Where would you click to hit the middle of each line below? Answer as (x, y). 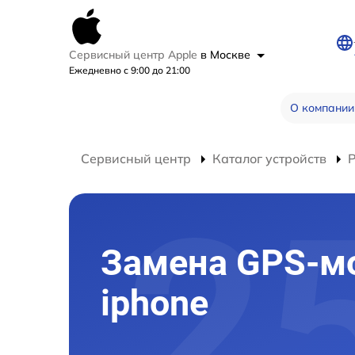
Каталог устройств (269, 158)
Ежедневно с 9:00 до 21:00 (130, 70)
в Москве (227, 55)
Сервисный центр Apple (135, 55)
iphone (155, 303)
